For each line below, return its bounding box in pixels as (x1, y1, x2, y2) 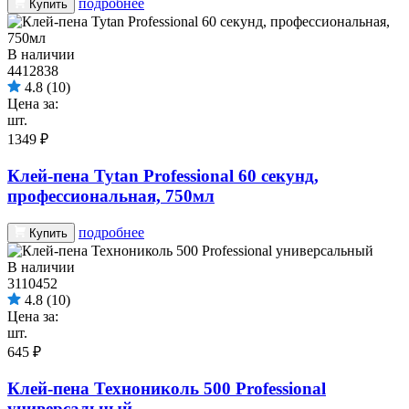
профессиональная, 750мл (7, 185, 215, 205)
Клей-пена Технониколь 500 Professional (7, 379, 326, 398)
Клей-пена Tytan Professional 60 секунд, (7, 165, 319, 185)
